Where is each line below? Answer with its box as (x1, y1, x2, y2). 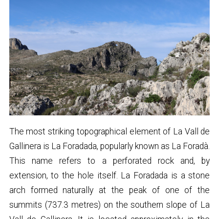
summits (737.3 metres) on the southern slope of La (9, 199, 210, 210)
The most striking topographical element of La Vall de (9, 126, 210, 136)
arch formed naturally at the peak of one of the (9, 185, 210, 195)
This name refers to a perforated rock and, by (9, 155, 210, 166)
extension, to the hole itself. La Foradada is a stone (9, 170, 210, 180)
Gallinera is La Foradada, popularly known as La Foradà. (9, 141, 210, 151)
